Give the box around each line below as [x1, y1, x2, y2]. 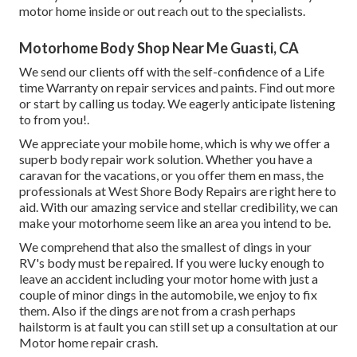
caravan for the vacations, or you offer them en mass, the [19, 167, 324, 183]
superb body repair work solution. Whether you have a [19, 151, 312, 167]
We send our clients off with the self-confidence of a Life [19, 64, 324, 80]
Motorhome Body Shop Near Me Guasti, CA [19, 39, 299, 57]
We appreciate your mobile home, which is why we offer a [19, 135, 330, 151]
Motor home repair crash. [19, 335, 158, 351]
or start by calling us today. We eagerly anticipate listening [19, 96, 335, 112]
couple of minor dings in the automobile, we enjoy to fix [19, 287, 317, 303]
